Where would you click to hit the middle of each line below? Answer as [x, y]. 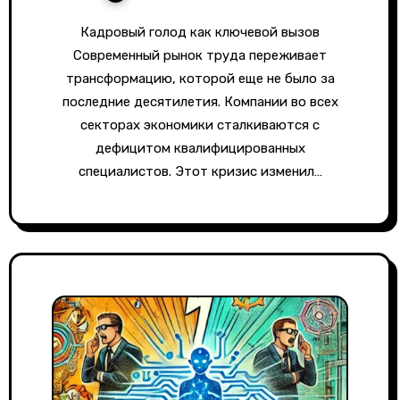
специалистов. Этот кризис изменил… [200, 171]
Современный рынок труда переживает [200, 55]
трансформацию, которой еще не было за [200, 79]
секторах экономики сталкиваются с [200, 125]
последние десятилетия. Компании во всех [200, 102]
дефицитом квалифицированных [200, 148]
